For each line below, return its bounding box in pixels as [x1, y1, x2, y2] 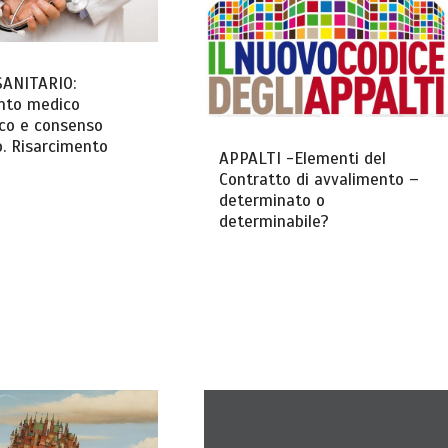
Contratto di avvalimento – [218, 168, 419, 190]
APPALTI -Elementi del [218, 147, 386, 169]
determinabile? [218, 210, 329, 232]
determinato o [218, 189, 325, 211]
